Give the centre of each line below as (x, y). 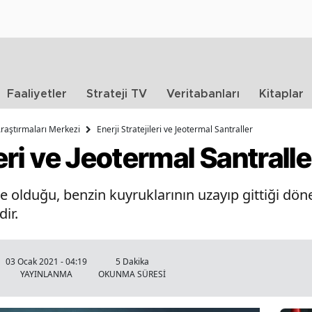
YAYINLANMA (46, 274)
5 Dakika (132, 262)
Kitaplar (281, 94)
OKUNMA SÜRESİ (132, 274)
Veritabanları (203, 94)
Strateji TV (117, 94)
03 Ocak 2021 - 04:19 (46, 262)
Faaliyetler (37, 94)
